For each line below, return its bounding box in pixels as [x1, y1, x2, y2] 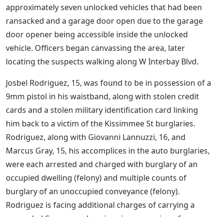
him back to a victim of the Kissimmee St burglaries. [6, 118, 195, 129]
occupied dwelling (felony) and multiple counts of [6, 172, 186, 184]
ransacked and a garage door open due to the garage [6, 15, 203, 27]
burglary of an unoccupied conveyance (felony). [6, 186, 180, 197]
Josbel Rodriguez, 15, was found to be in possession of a [6, 77, 211, 89]
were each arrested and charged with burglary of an [6, 159, 198, 170]
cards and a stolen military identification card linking [6, 105, 198, 116]
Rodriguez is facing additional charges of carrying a [6, 200, 195, 211]
